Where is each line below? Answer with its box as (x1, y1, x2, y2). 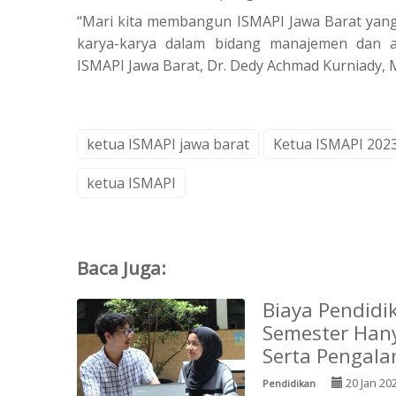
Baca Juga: (77, 255, 166, 280)
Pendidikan (263, 377, 316, 390)
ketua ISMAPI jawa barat (87, 134, 249, 154)
